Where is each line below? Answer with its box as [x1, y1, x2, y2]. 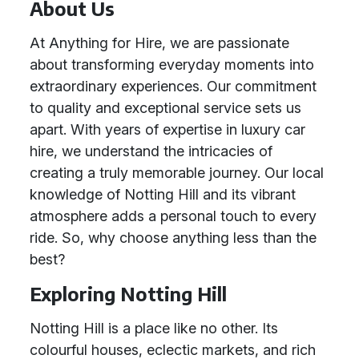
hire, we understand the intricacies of [30, 143, 272, 159]
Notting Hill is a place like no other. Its [30, 320, 278, 337]
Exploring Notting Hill [30, 282, 227, 305]
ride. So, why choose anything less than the [30, 229, 317, 246]
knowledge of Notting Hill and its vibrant [30, 186, 296, 203]
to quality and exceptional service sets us [30, 99, 301, 116]
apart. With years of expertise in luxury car [30, 121, 305, 138]
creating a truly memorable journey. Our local [30, 164, 324, 181]
